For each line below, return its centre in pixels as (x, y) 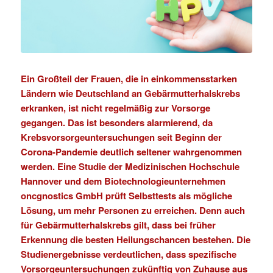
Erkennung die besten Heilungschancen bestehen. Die (135, 239)
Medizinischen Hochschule (182, 166)
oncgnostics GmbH (62, 195)
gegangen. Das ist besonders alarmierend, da (116, 122)
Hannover (41, 181)
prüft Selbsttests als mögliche (167, 195)
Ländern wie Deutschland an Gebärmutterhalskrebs (130, 93)
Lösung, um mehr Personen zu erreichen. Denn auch (133, 210)
